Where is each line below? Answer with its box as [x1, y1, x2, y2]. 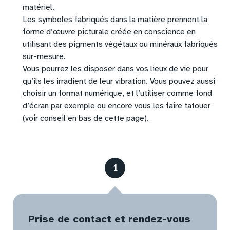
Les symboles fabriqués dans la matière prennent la [23, 14, 208, 25]
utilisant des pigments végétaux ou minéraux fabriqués [23, 39, 218, 50]
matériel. [23, 2, 55, 13]
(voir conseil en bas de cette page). [23, 113, 149, 124]
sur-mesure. [23, 51, 66, 62]
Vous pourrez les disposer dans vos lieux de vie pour [23, 64, 209, 74]
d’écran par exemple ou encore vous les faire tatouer [23, 101, 211, 111]
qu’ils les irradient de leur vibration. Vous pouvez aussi [23, 76, 216, 87]
